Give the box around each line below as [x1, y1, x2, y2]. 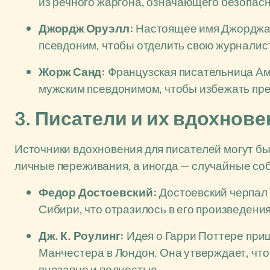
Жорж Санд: [39, 64, 106, 80]
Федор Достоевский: [39, 184, 157, 200]
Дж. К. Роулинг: [39, 228, 125, 243]
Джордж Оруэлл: [39, 20, 134, 36]
